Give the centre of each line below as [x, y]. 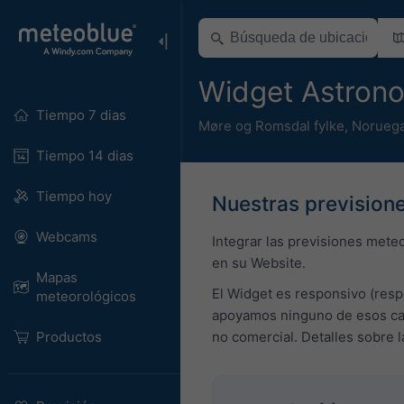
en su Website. [259, 262]
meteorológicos [86, 296]
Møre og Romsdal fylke [271, 125]
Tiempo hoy [73, 196]
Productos [69, 337]
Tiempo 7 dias [81, 115]
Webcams [66, 237]
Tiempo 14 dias [84, 156]
